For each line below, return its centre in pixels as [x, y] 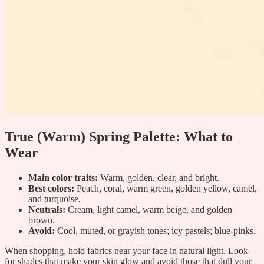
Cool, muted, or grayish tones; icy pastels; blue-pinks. [155, 230]
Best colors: [51, 188]
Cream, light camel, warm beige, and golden [149, 209]
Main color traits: [63, 177]
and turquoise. [55, 199]
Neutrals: [47, 209]
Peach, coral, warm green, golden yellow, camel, [166, 188]
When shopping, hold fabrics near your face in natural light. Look [126, 250]
